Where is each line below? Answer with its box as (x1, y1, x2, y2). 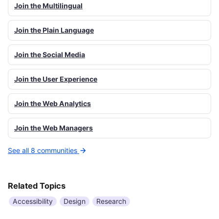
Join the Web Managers (14, 124, 93, 132)
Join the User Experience (14, 75, 97, 84)
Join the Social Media (14, 50, 85, 59)
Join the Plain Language (14, 26, 94, 35)
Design (64, 197, 86, 205)
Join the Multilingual (14, 1, 83, 10)
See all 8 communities (8, 146, 77, 155)
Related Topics (8, 180, 66, 191)
